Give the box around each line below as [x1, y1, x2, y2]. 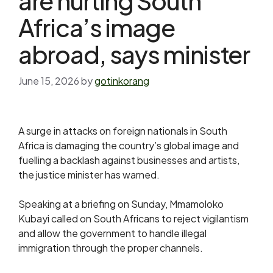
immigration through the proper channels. [18, 241, 203, 255]
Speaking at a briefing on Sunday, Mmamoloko [18, 197, 224, 211]
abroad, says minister [18, 38, 250, 70]
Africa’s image [18, 12, 175, 43]
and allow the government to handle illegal [18, 227, 207, 240]
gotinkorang [94, 74, 149, 88]
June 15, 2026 [18, 74, 79, 88]
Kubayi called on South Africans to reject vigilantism [18, 212, 249, 225]
